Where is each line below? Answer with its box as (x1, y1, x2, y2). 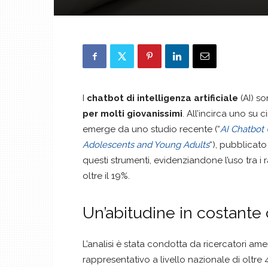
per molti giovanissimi (83, 108, 182, 119)
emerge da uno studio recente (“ (83, 124, 220, 135)
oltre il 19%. (83, 170, 130, 181)
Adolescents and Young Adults (83, 139, 209, 150)
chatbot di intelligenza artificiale (87, 93, 238, 103)
